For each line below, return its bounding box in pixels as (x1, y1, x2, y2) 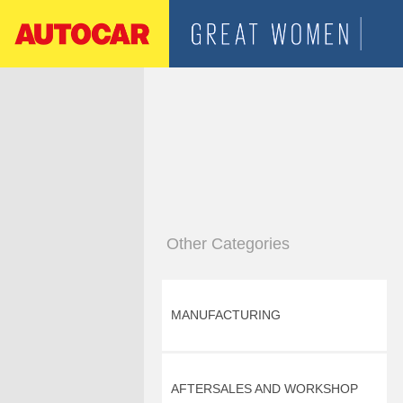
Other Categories (166, 235, 290, 253)
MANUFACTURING (171, 308, 281, 322)
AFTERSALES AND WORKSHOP (171, 381, 358, 396)
